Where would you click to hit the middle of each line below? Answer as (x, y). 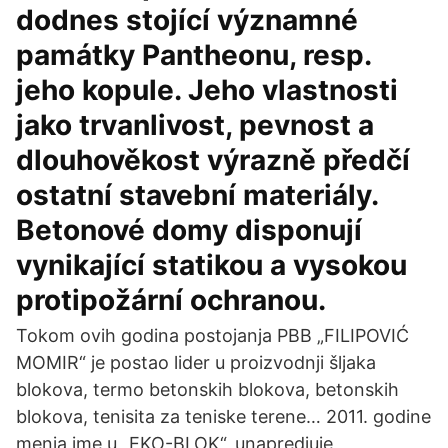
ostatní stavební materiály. (197, 195)
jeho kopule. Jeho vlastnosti (207, 90)
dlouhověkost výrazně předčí (213, 160)
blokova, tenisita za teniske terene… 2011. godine (223, 416)
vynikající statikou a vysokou (211, 265)
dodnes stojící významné (187, 20)
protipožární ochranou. (171, 300)
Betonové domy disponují (189, 230)
